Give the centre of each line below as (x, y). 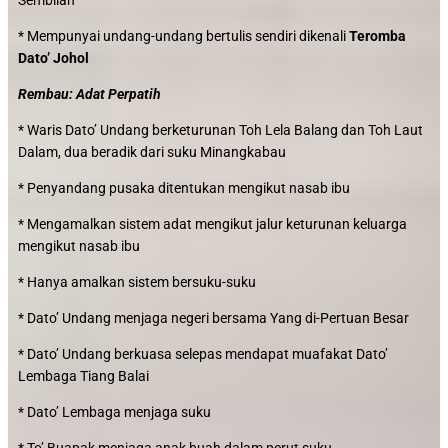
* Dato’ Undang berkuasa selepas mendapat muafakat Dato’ (203, 354)
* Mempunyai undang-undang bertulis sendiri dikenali (183, 36)
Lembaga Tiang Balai (83, 376)
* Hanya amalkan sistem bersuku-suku (137, 282)
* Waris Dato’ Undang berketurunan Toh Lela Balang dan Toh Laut (220, 130)
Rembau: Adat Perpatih (89, 94)
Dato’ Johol (53, 58)
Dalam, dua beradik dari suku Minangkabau (152, 152)
